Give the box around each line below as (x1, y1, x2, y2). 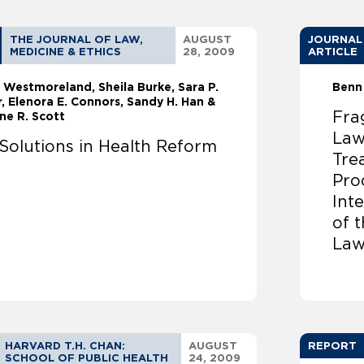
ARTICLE (308, 45, 358, 58)
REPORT (308, 340, 357, 353)
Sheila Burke (98, 80, 172, 94)
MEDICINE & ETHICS (10, 45, 122, 58)
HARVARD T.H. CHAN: (4, 340, 125, 353)
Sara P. (178, 80, 219, 94)
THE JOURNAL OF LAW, (10, 33, 144, 46)
